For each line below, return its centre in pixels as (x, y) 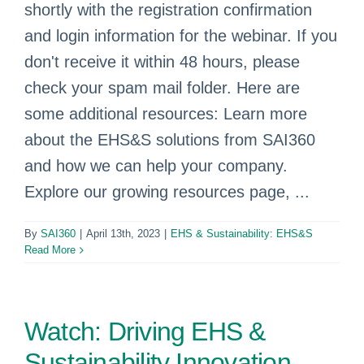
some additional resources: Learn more (166, 114)
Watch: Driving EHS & (145, 331)
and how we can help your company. (156, 166)
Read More (50, 250)
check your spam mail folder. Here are (162, 88)
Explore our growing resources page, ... (167, 192)
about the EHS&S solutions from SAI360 (170, 140)
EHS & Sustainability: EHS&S (242, 234)
